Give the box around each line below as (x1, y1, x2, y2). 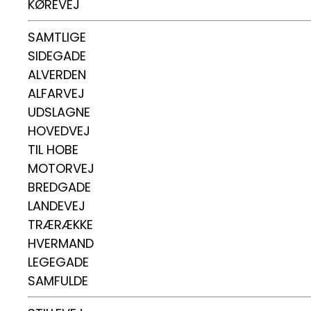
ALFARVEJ (28, 85, 85, 102)
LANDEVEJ (28, 197, 85, 215)
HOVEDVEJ (28, 122, 90, 140)
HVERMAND (28, 235, 94, 252)
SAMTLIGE (28, 28, 86, 46)
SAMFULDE (28, 272, 88, 289)
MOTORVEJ (28, 160, 94, 177)
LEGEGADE (28, 253, 89, 271)
